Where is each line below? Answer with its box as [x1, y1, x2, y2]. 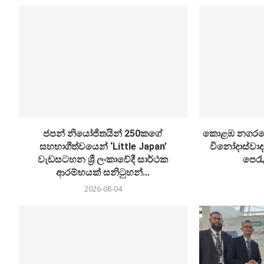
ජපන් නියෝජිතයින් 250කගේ [43, 128, 163, 140]
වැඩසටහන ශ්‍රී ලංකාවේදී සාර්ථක [38, 154, 169, 166]
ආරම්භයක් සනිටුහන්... [56, 167, 150, 179]
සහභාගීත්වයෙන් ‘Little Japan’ [39, 141, 167, 153]
